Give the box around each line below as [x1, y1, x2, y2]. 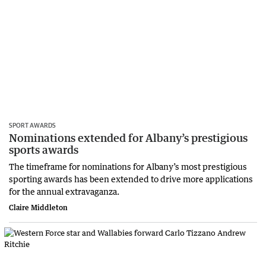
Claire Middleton [9, 202, 68, 212]
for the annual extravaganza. [9, 185, 119, 197]
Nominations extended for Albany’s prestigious [9, 131, 248, 144]
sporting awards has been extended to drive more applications [9, 173, 253, 184]
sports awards [9, 142, 78, 156]
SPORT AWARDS [9, 121, 56, 129]
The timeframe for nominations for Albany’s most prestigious [9, 160, 247, 172]
